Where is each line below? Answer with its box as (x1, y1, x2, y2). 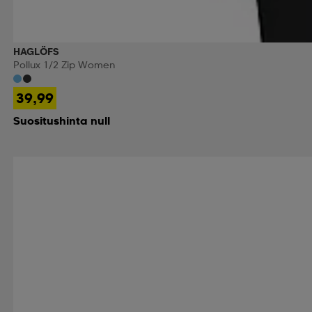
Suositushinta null (13, 113, 110, 127)
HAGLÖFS (13, 45, 59, 57)
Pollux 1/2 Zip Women (13, 58, 115, 70)
